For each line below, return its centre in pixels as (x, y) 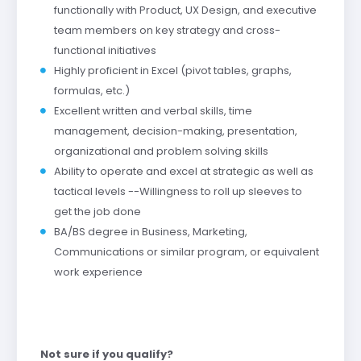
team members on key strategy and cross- (167, 30)
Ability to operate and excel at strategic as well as (183, 171)
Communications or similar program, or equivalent (186, 251)
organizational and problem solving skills (161, 151)
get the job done (97, 211)
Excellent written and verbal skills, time (153, 110)
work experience (98, 272)
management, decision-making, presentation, (175, 131)
